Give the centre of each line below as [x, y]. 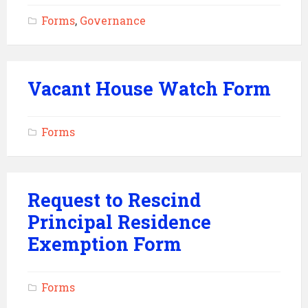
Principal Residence [119, 222]
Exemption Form [104, 244]
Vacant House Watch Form [149, 88]
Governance [113, 20]
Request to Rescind [114, 200]
